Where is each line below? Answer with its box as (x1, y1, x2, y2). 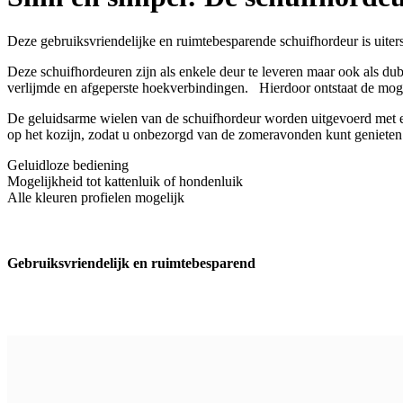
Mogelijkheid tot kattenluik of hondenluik (7, 173, 243, 189)
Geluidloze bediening (7, 157, 129, 173)
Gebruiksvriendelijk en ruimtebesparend (7, 255, 255, 271)
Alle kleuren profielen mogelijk (7, 189, 184, 205)
